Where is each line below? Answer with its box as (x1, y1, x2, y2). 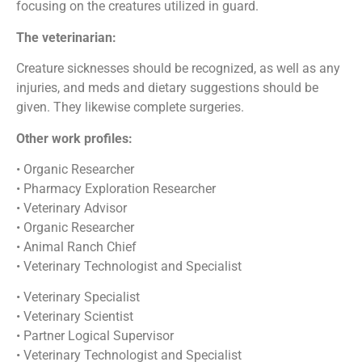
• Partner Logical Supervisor (16, 328, 174, 344)
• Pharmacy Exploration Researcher (16, 180, 216, 196)
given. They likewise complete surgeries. (16, 99, 244, 116)
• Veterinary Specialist (16, 289, 140, 305)
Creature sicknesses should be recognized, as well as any (16, 61, 340, 77)
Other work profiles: (16, 130, 133, 146)
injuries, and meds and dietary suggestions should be (16, 80, 318, 96)
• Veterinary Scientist (16, 309, 133, 325)
